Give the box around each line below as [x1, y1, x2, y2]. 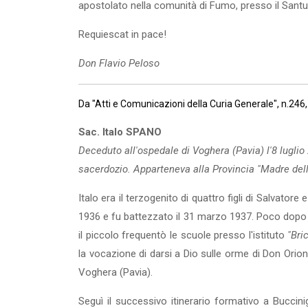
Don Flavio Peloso [78, 57, 159, 69]
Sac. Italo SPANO [78, 126, 162, 138]
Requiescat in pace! [78, 28, 166, 41]
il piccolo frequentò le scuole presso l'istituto [78, 229, 288, 241]
